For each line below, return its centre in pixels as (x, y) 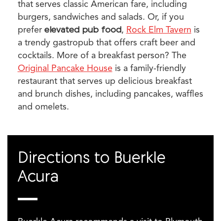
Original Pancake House (65, 68)
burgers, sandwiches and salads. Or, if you (101, 17)
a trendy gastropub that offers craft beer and (106, 42)
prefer (31, 30)
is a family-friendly (149, 68)
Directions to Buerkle (92, 157)
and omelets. (43, 107)
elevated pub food (83, 29)
